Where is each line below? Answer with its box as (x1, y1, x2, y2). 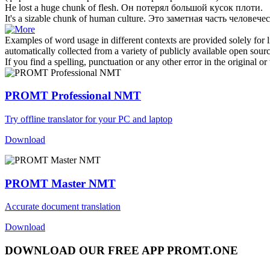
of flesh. (86, 2, 119, 13)
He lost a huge (5, 2, 62, 13)
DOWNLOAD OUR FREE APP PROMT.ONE (5, 244, 238, 257)
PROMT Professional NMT (5, 89, 141, 102)
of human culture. (77, 13, 146, 24)
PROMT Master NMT (5, 177, 116, 190)
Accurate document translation (5, 201, 121, 212)
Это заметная (148, 13, 205, 24)
